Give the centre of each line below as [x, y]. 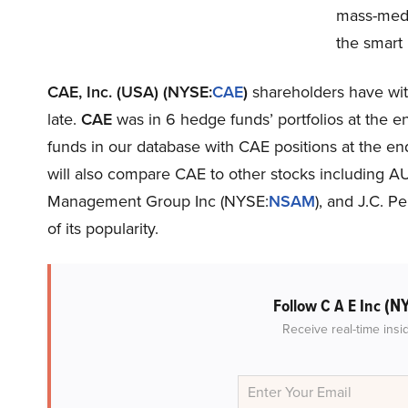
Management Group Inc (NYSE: [158, 201]
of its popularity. [103, 229]
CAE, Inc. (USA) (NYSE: [130, 92]
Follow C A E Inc [328, 306]
